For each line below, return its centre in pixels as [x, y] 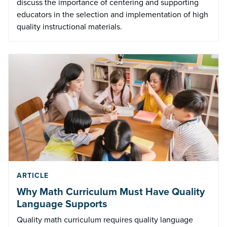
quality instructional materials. [69, 26]
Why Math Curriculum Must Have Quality [111, 192]
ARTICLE [33, 176]
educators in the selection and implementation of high [112, 14]
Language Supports [62, 204]
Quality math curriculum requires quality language [105, 220]
